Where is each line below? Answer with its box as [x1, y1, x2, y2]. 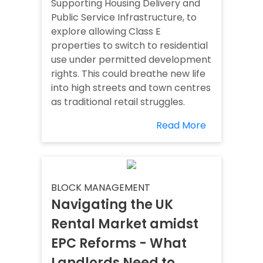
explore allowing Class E [51, 25, 161, 39]
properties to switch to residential [51, 39, 208, 53]
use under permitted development [51, 53, 211, 67]
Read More [156, 119, 206, 133]
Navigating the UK [51, 195, 173, 214]
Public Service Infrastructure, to [51, 11, 197, 25]
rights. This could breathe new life [51, 67, 205, 81]
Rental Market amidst [51, 215, 198, 234]
